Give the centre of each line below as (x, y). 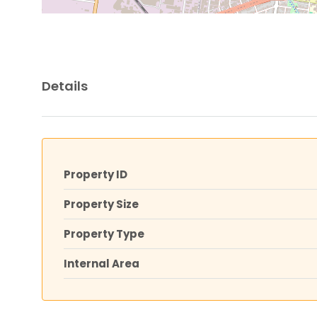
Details (65, 86)
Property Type (104, 234)
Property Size (101, 204)
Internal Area (102, 263)
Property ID (96, 174)
